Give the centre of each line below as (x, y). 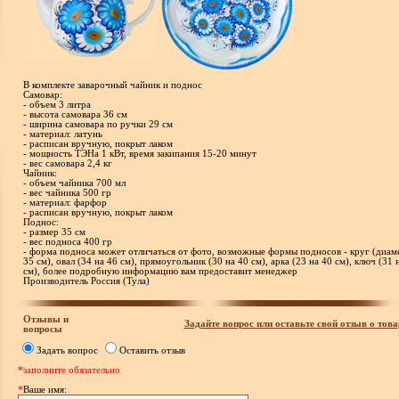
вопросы (42, 329)
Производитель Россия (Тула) (86, 281)
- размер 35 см (54, 232)
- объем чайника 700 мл (74, 183)
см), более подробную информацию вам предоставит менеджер (160, 271)
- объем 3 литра (57, 105)
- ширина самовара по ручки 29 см (98, 124)
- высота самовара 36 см (75, 114)
